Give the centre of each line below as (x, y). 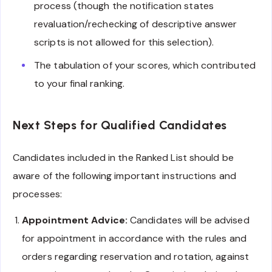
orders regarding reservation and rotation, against (136, 257)
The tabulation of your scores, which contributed (145, 66)
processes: (37, 194)
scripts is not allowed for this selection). (124, 42)
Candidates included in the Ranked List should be (123, 158)
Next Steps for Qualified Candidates (120, 125)
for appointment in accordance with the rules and (134, 239)
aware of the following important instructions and (124, 176)
